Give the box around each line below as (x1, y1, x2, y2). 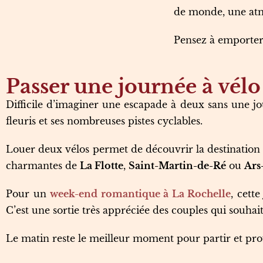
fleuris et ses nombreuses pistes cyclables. (6, 115, 203, 127)
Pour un (6, 188, 50, 200)
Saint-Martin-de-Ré (129, 160, 226, 171)
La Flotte (80, 160, 123, 171)
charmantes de (6, 160, 80, 171)
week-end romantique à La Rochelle (50, 188, 231, 200)
